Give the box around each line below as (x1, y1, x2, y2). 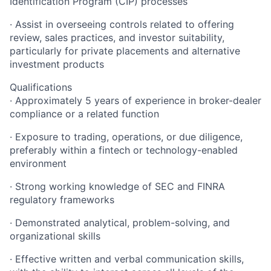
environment (10, 157, 67, 169)
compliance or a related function (10, 107, 159, 120)
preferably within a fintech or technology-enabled (10, 143, 238, 156)
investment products (10, 57, 104, 70)
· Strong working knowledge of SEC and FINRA (10, 180, 225, 192)
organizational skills (10, 229, 100, 242)
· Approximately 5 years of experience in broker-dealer (10, 94, 261, 106)
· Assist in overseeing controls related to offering (10, 18, 234, 30)
